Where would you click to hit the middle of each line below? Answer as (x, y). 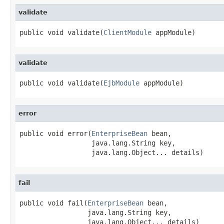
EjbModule (121, 83)
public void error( (55, 133)
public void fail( (53, 203)
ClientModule (127, 32)
